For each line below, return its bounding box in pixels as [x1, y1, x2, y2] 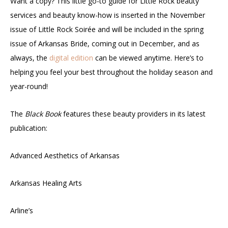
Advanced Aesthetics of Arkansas [10, 150, 120, 160]
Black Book [25, 108, 61, 119]
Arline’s [10, 205, 33, 215]
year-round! [10, 81, 48, 91]
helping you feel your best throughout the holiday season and [10, 67, 213, 77]
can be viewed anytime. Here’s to [93, 52, 204, 63]
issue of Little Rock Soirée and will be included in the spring [10, 24, 204, 34]
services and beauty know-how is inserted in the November [10, 10, 205, 20]
